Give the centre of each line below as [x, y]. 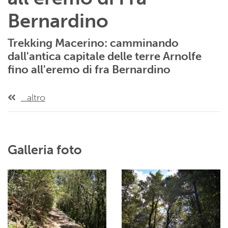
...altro [33, 98]
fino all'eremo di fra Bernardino [89, 69]
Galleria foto [45, 150]
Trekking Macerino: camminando [93, 43]
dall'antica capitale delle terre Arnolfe [105, 56]
